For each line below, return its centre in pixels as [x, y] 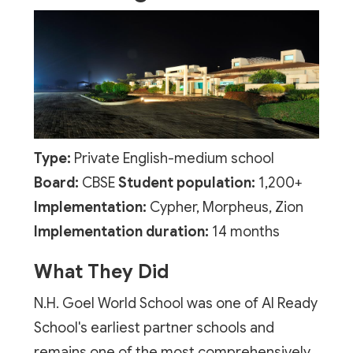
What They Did [101, 271]
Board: [56, 182]
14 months [244, 231]
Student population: [186, 182]
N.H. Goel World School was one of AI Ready [175, 303]
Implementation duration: [121, 231]
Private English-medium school [172, 158]
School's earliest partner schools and [154, 327]
